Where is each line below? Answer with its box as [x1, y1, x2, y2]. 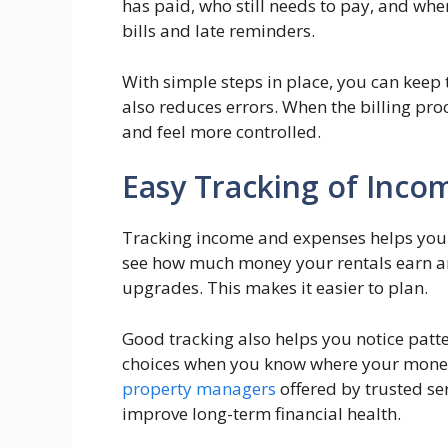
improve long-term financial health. [122, 401, 401, 425]
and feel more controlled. [122, 119, 321, 143]
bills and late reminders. [122, 19, 315, 43]
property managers [122, 376, 276, 400]
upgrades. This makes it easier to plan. [122, 276, 428, 300]
